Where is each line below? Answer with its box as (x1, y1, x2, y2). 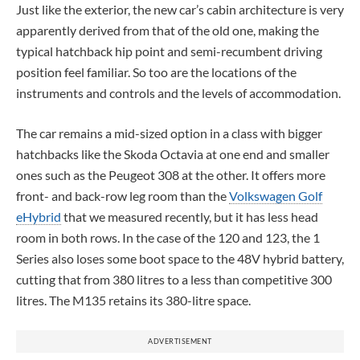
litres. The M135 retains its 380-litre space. (16, 292, 251, 308)
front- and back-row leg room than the (16, 187, 229, 203)
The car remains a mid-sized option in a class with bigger (16, 125, 322, 141)
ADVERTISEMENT (148, 336, 212, 346)
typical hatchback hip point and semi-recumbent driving (16, 43, 322, 59)
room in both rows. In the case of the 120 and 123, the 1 (16, 229, 320, 245)
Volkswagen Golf (229, 187, 322, 203)
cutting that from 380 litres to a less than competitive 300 (16, 271, 332, 287)
